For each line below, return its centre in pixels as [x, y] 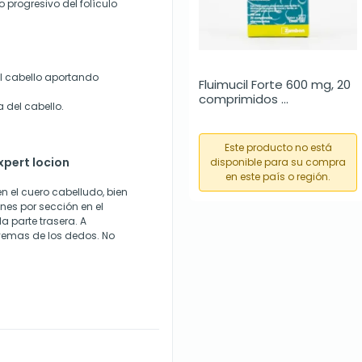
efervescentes [243, 114]
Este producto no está [278, 147]
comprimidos [238, 99]
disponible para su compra [278, 162]
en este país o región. [278, 177]
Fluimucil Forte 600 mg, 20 [275, 84]
